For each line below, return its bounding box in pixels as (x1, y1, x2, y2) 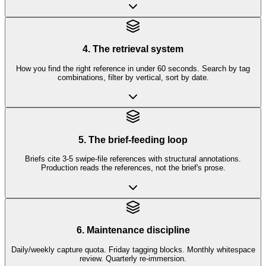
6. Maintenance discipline (76, 225, 190, 236)
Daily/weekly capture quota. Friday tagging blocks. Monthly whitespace (11, 245, 255, 254)
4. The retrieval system (83, 44, 183, 55)
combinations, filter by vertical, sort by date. (57, 72, 209, 82)
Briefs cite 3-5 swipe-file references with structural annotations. (25, 154, 241, 164)
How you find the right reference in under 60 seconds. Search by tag (16, 64, 250, 73)
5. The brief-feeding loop (78, 134, 188, 145)
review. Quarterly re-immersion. (80, 254, 186, 263)
